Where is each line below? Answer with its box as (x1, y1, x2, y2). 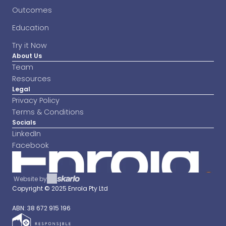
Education (12, 23, 49, 33)
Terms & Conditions (12, 107, 84, 117)
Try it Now (12, 40, 47, 50)
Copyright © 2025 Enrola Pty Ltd (12, 185, 109, 193)
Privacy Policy (12, 95, 60, 105)
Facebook (12, 140, 49, 150)
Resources (12, 74, 51, 84)
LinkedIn (12, 129, 41, 139)
